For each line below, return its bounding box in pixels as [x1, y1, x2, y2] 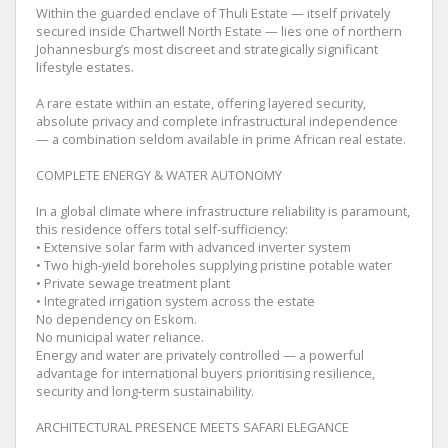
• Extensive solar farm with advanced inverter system [36, 237, 351, 256]
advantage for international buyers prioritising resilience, [36, 363, 375, 382]
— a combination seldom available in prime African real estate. [36, 129, 406, 148]
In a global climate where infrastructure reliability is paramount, [36, 201, 410, 220]
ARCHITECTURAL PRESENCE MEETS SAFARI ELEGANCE [36, 417, 349, 436]
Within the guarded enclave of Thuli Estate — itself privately [36, 3, 390, 22]
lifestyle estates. [36, 57, 134, 76]
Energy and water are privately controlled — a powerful [36, 345, 364, 364]
